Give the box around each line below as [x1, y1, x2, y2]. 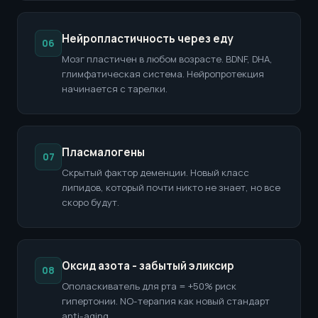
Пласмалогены [62, 145, 145, 160]
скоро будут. [62, 196, 119, 209]
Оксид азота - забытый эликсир [62, 258, 234, 273]
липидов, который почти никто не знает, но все [62, 181, 280, 194]
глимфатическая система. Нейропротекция [62, 67, 264, 80]
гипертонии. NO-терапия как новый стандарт [62, 295, 270, 307]
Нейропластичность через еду [62, 31, 234, 46]
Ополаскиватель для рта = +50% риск [62, 280, 236, 292]
